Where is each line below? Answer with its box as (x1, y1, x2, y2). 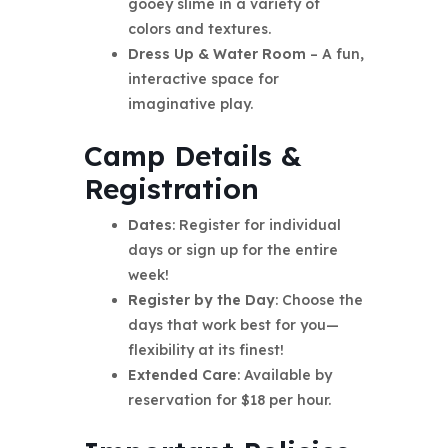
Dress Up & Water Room (127, 45, 306, 64)
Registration (84, 171, 259, 207)
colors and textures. (127, 20, 271, 39)
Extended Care (127, 366, 237, 385)
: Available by (236, 366, 332, 385)
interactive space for (127, 70, 279, 89)
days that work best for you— (127, 316, 339, 335)
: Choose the (274, 291, 363, 310)
